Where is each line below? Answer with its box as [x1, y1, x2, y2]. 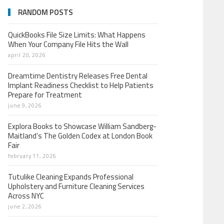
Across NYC [8, 190, 44, 201]
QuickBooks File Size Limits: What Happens [8, 29, 145, 40]
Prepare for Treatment [8, 89, 82, 100]
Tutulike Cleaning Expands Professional [8, 171, 133, 182]
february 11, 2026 [8, 152, 56, 160]
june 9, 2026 [8, 101, 42, 109]
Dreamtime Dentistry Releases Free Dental [8, 70, 147, 81]
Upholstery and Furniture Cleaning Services [8, 180, 144, 192]
